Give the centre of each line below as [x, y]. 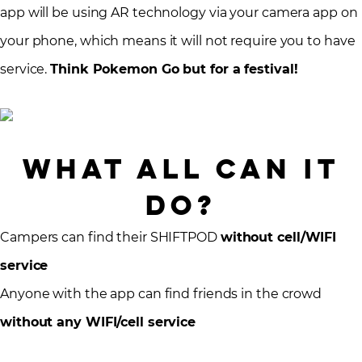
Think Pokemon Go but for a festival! [174, 69]
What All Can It [181, 169]
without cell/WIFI [278, 238]
